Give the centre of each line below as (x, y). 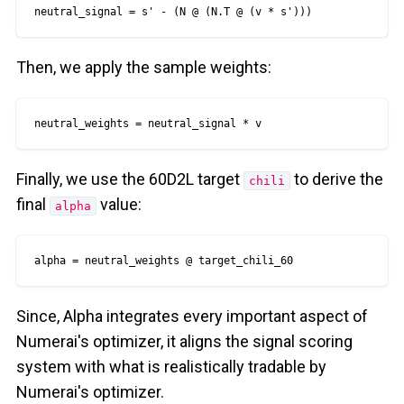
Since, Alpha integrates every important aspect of (192, 317)
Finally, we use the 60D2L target (129, 179)
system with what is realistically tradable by (171, 367)
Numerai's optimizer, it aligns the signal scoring (184, 342)
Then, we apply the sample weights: (143, 68)
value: (119, 205)
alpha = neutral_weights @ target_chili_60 (163, 261)
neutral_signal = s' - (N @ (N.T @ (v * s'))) (173, 12)
